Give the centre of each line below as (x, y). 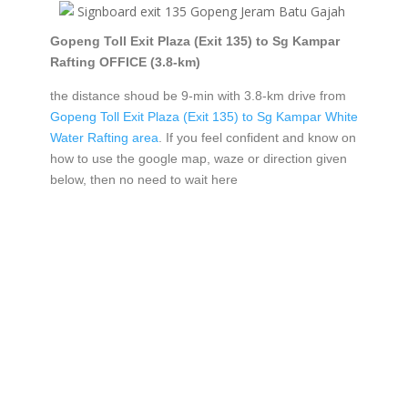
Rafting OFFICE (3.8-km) (125, 62)
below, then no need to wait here (145, 180)
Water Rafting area (104, 138)
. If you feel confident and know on (257, 138)
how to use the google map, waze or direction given (198, 159)
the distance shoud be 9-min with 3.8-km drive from (198, 96)
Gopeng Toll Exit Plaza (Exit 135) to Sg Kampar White (204, 117)
